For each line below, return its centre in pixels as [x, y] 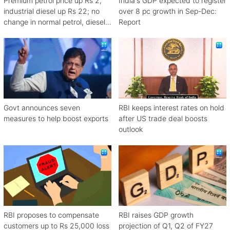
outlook [131, 129]
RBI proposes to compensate [51, 215]
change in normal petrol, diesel [54, 22]
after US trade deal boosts [163, 119]
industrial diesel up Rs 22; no [52, 11]
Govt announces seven [42, 108]
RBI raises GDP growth [156, 215]
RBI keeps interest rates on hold [171, 108]
